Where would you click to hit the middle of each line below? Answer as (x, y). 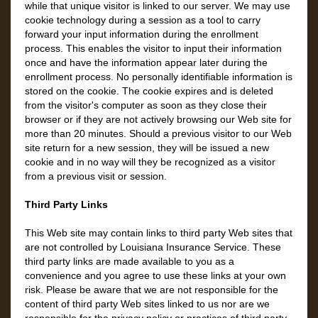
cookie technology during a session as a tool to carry (143, 20)
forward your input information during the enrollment (142, 34)
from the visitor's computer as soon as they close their (146, 105)
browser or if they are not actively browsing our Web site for (158, 119)
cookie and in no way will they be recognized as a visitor (150, 162)
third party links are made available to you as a (130, 261)
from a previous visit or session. (96, 176)
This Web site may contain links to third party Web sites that (159, 233)
